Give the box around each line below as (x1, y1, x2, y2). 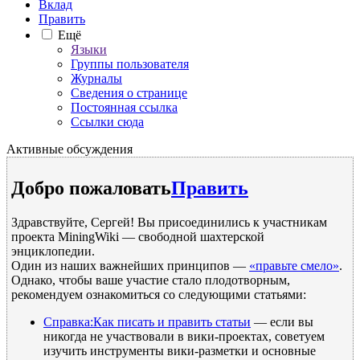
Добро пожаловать (11, 177, 171, 198)
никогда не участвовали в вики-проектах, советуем (43, 329, 325, 343)
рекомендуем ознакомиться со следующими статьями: (11, 287, 306, 301)
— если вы (251, 314, 313, 329)
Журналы (71, 71, 122, 85)
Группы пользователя (71, 56, 189, 71)
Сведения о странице (71, 85, 187, 100)
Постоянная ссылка (71, 100, 178, 114)
